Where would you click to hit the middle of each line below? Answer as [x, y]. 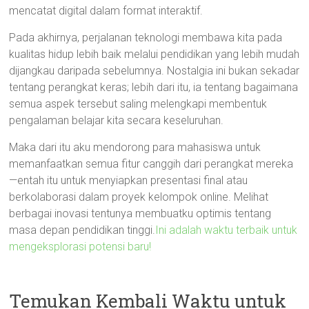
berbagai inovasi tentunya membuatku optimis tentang [140, 213]
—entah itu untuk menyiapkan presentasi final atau [129, 180]
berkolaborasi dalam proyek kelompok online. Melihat [139, 197]
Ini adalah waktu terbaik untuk [227, 230]
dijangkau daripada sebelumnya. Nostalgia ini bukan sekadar [154, 71]
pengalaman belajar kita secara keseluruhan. [117, 120]
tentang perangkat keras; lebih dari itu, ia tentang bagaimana [154, 87]
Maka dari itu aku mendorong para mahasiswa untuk [135, 147]
